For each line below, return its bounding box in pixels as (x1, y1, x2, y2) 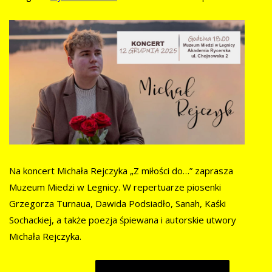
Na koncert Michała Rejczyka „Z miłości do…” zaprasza (9, 165, 233, 177)
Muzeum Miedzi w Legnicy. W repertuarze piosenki (9, 181, 221, 194)
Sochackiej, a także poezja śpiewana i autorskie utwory (9, 214, 236, 226)
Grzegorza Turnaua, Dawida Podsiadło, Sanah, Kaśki (9, 197, 226, 210)
